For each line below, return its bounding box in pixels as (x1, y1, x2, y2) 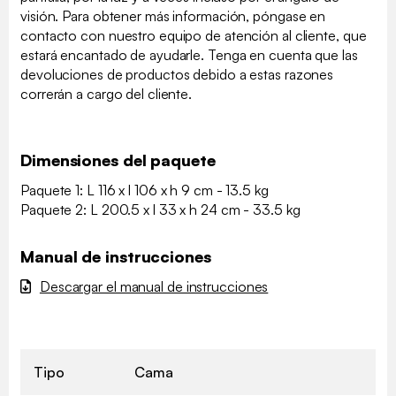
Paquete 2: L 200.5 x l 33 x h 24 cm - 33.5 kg (20, 200, 301, 218)
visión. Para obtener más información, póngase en (20, 6, 326, 25)
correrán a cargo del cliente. (20, 84, 193, 103)
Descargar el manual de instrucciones (39, 277, 269, 295)
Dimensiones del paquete (20, 149, 216, 170)
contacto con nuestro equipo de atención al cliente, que (20, 26, 367, 44)
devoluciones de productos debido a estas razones (20, 65, 334, 83)
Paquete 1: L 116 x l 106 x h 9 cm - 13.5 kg (20, 180, 269, 199)
